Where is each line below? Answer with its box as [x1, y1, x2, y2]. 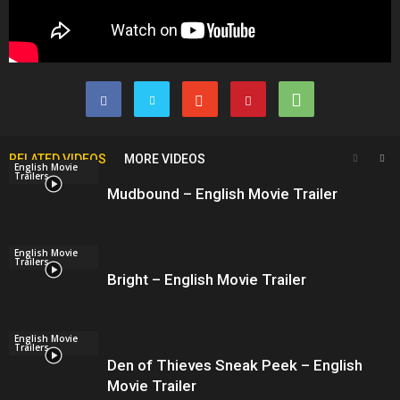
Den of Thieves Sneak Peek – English [107, 355, 362, 374]
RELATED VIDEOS [9, 151, 106, 166]
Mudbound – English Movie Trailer [107, 184, 337, 203]
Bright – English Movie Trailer [107, 270, 306, 288]
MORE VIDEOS [124, 151, 205, 166]
